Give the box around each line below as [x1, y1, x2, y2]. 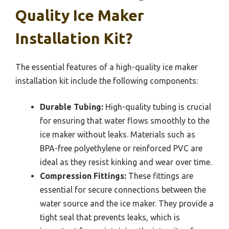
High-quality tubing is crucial [103, 102, 211, 112]
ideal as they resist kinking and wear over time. [40, 157, 212, 167]
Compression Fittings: [40, 171, 126, 181]
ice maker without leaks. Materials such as [40, 130, 195, 140]
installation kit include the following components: [15, 76, 198, 86]
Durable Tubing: [40, 102, 103, 112]
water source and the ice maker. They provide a [40, 199, 214, 209]
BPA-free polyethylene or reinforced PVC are [40, 144, 202, 153]
